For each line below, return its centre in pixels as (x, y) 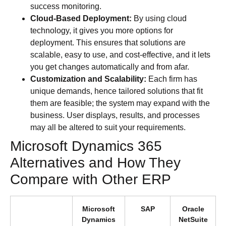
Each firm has (173, 79)
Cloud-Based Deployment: (81, 18)
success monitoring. (67, 6)
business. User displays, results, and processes (115, 115)
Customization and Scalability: (89, 79)
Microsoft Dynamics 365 (86, 146)
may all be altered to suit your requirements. (110, 127)
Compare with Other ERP (91, 179)
